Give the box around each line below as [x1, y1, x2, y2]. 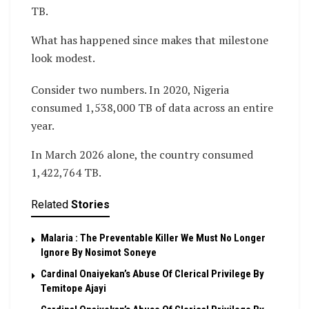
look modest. [31, 50, 95, 66]
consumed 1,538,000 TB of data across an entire [31, 100, 273, 116]
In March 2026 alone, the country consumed [31, 147, 253, 163]
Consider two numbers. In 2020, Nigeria [31, 82, 229, 98]
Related [31, 198, 68, 212]
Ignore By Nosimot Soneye [41, 246, 157, 259]
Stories [71, 198, 110, 212]
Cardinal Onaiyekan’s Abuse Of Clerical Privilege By [41, 268, 264, 281]
